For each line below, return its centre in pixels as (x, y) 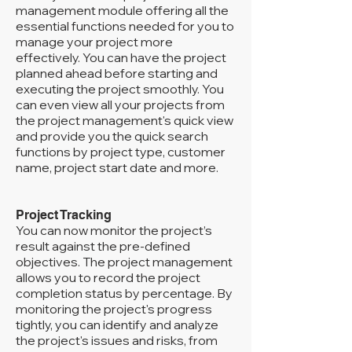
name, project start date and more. (117, 167)
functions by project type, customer (121, 152)
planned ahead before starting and (117, 73)
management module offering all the (122, 10)
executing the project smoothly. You (120, 89)
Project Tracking (64, 215)
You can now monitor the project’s (114, 230)
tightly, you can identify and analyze (117, 324)
